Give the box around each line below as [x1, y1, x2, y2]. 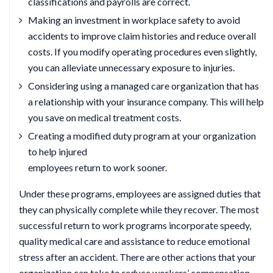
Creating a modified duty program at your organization [28, 130, 256, 141]
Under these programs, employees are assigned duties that [19, 188, 261, 199]
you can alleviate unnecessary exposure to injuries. [28, 62, 235, 73]
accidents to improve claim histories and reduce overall [28, 30, 256, 41]
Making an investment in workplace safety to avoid [28, 14, 240, 26]
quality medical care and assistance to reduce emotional [19, 235, 250, 247]
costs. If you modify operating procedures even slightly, [28, 46, 257, 57]
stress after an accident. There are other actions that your [19, 251, 256, 263]
